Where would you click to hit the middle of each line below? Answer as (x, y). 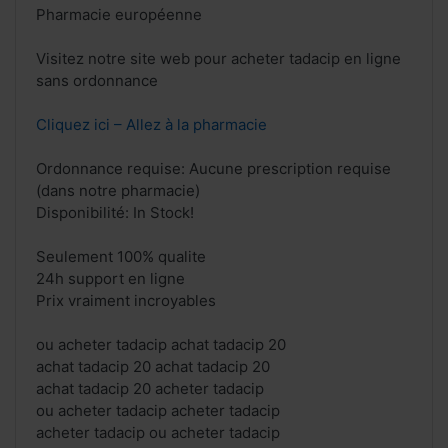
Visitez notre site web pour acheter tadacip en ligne (218, 59)
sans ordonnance (97, 81)
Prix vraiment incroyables (126, 301)
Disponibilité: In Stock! (115, 213)
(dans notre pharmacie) (118, 191)
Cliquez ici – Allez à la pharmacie (151, 125)
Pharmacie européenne (119, 15)
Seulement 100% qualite (121, 257)
